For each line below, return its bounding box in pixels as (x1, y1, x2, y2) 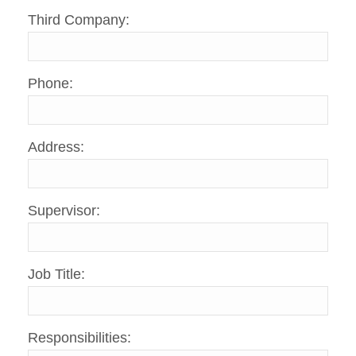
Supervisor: (28, 203, 100, 219)
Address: (28, 139, 84, 156)
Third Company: (28, 12, 130, 29)
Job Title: (28, 266, 85, 283)
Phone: (28, 75, 73, 92)
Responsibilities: (28, 330, 131, 346)
